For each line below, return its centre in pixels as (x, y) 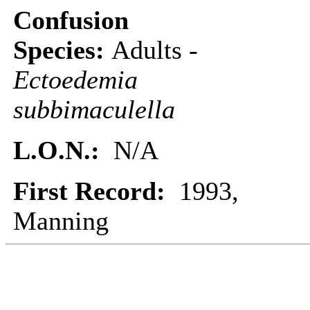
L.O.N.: (63, 151)
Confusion (71, 20)
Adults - (155, 50)
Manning (61, 221)
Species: (62, 50)
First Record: (96, 191)
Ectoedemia (75, 80)
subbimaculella (94, 110)
